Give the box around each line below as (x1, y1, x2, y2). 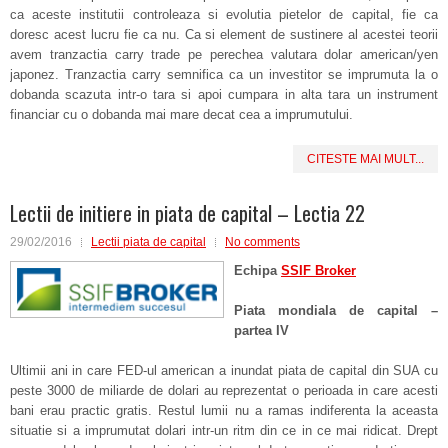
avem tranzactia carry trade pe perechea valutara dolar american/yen (10, 47, 438, 62)
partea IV (234, 323, 289, 338)
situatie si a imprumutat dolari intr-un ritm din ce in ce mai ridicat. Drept (10, 423, 438, 438)
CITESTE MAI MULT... (307, 152, 424, 166)
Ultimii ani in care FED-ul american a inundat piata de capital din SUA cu (10, 363, 438, 378)
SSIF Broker (281, 263, 356, 278)
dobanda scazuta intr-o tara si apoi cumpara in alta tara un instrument (10, 87, 438, 102)
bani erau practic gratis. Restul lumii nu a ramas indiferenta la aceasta (10, 403, 438, 418)
